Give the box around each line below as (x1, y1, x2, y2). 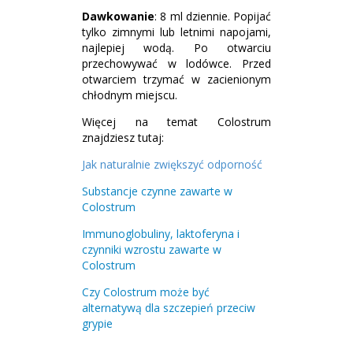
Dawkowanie (82, 9, 154, 24)
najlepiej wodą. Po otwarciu (82, 40, 271, 55)
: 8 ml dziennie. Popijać (154, 9, 271, 24)
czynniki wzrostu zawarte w (82, 242, 221, 257)
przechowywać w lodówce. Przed (82, 56, 271, 71)
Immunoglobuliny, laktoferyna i (82, 226, 240, 241)
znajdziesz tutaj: (82, 130, 164, 145)
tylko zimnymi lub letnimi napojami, (82, 24, 271, 39)
